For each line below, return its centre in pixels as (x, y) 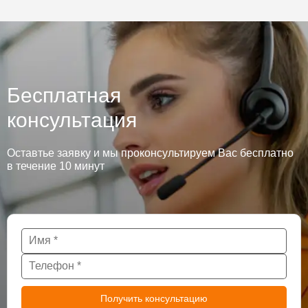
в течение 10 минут (56, 166)
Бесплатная (64, 95)
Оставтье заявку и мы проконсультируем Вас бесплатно (150, 153)
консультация (72, 120)
